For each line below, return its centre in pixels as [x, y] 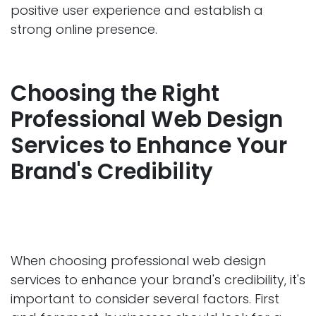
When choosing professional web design [138, 261]
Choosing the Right [115, 94]
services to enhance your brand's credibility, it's [158, 280]
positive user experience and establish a [137, 11]
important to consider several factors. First [145, 299]
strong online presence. [84, 30]
